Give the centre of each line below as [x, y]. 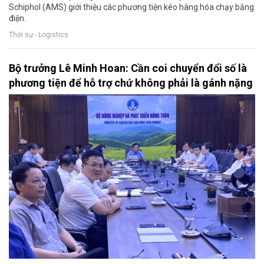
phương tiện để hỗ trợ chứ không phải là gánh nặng [131, 83]
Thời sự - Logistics [39, 34]
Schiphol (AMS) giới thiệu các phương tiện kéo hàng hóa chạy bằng [131, 7]
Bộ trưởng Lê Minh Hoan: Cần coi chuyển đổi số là [128, 68]
